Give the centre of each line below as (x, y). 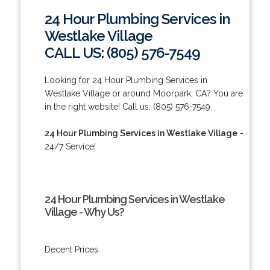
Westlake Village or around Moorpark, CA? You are (143, 93)
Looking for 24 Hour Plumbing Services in (126, 80)
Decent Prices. (72, 249)
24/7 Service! (70, 146)
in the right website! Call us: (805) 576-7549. (128, 106)
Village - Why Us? (84, 212)
